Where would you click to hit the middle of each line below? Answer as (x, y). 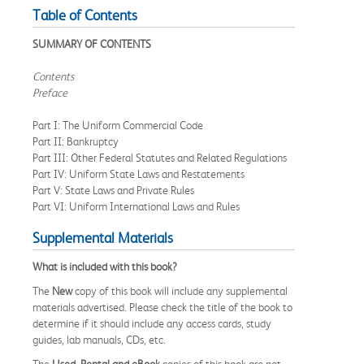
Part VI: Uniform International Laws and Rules (136, 206)
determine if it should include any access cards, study (152, 323)
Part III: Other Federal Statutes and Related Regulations (161, 157)
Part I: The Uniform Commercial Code (119, 125)
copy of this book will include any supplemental (180, 290)
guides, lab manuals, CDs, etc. (99, 339)
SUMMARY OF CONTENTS (92, 43)
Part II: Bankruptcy (77, 141)
